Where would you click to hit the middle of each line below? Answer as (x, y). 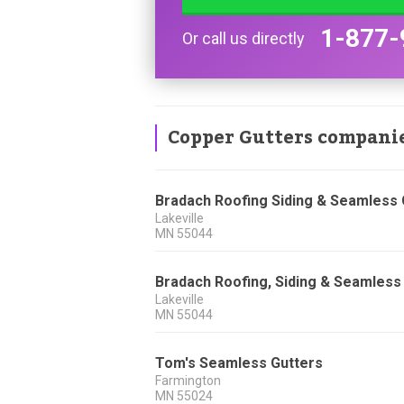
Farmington (188, 381)
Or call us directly (243, 39)
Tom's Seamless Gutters (239, 363)
